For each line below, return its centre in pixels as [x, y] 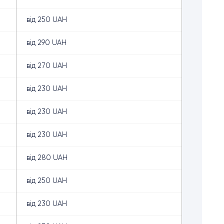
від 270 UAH [47, 65]
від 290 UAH [46, 42]
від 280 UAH [47, 157]
